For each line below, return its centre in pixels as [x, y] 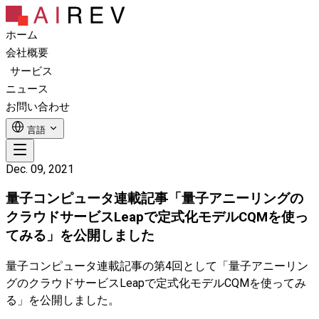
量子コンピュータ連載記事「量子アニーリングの [155, 198]
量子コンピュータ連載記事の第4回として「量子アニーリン [157, 266]
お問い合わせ [38, 107]
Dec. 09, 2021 [40, 169]
